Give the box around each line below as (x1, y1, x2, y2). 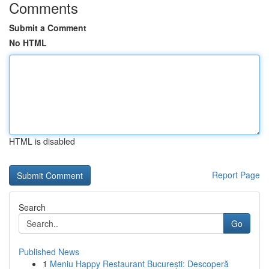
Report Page (212, 169, 260, 181)
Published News (19, 246, 79, 258)
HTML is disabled (9, 135, 75, 147)
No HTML (9, 37, 47, 49)
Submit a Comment (9, 22, 86, 34)
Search (19, 201, 46, 213)
